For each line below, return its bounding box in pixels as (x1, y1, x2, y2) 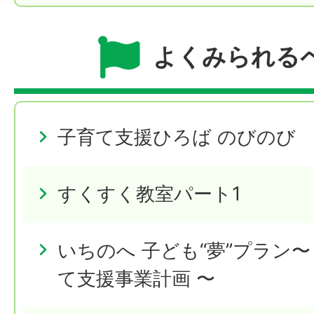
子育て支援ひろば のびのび (57, 125, 296, 149)
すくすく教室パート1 (57, 182, 241, 206)
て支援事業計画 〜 (57, 266, 215, 290)
